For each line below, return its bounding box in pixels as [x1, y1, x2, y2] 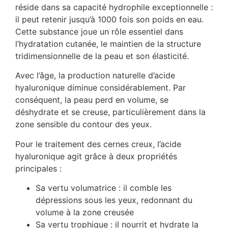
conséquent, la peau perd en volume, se [15, 95, 168, 105]
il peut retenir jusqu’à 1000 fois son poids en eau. [15, 14, 204, 25]
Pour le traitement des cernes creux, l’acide [15, 138, 181, 149]
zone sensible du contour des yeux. [15, 119, 152, 130]
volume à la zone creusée [36, 207, 134, 218]
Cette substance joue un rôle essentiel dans [15, 26, 183, 37]
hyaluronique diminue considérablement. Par [15, 82, 186, 93]
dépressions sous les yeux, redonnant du [36, 195, 192, 206]
